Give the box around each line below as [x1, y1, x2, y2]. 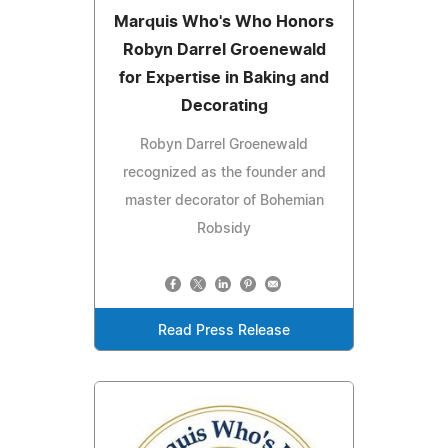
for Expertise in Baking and [119, 70, 329, 87]
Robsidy [197, 222, 251, 237]
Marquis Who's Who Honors [114, 14, 334, 31]
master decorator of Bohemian [124, 194, 324, 209]
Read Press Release [158, 324, 290, 339]
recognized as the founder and [122, 166, 326, 181]
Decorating [180, 98, 268, 115]
